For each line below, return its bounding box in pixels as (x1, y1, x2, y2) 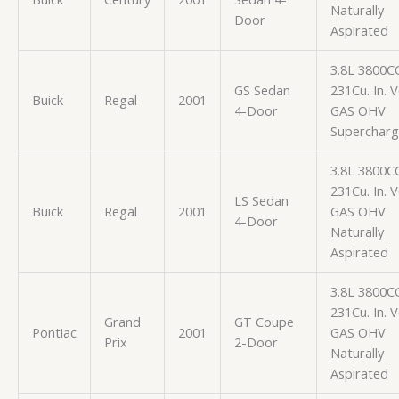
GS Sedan (233, 80, 290, 99)
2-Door (233, 332, 278, 351)
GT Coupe (233, 312, 294, 330)
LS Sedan (233, 191, 289, 209)
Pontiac (31, 322, 77, 341)
